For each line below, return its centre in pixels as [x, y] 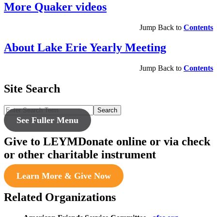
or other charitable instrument [80, 155]
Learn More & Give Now [63, 176]
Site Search [32, 89]
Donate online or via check [144, 142]
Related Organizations [60, 197]
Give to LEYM [41, 142]
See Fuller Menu [47, 120]
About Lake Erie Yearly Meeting [85, 48]
